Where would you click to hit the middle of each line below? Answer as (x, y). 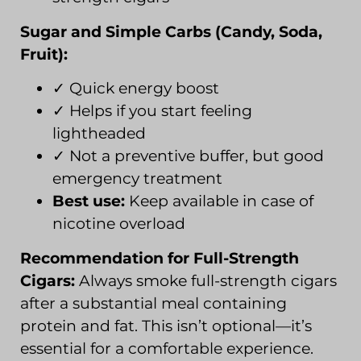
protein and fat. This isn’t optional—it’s (166, 326)
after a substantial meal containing (154, 303)
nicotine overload (119, 224)
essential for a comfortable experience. (167, 348)
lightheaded (99, 134)
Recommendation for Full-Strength (160, 258)
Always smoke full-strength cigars (206, 280)
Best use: (89, 201)
